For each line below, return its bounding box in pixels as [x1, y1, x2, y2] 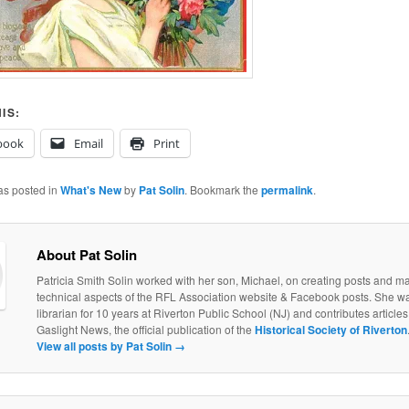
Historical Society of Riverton [254, 320, 407, 338]
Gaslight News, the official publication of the [36, 320, 255, 337]
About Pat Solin [36, 244, 137, 265]
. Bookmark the [184, 182, 261, 198]
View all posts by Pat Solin [36, 337, 174, 354]
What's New [59, 182, 121, 199]
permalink [260, 182, 313, 199]
